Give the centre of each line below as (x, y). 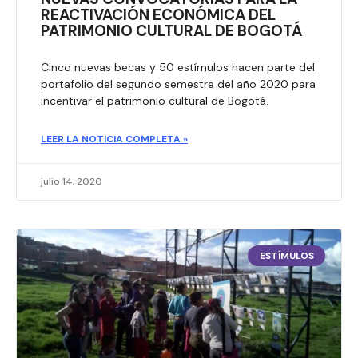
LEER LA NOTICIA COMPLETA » (114, 139)
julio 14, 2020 (72, 181)
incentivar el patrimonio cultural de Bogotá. (155, 100)
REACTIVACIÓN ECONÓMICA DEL (158, 14)
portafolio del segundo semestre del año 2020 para (178, 84)
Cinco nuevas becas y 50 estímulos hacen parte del (178, 67)
